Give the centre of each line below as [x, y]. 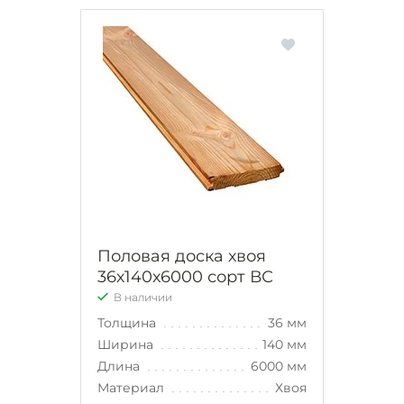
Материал [133, 387]
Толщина [129, 322]
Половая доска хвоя [182, 256]
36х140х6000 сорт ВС [185, 276]
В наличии [143, 297]
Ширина [127, 344]
